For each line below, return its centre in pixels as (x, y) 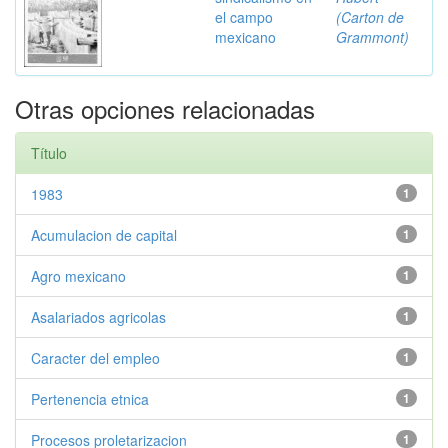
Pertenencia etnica (90, 399)
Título (49, 153)
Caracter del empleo (95, 358)
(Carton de (370, 17)
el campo (244, 17)
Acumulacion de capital (104, 235)
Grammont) (372, 37)
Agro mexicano (78, 276)
